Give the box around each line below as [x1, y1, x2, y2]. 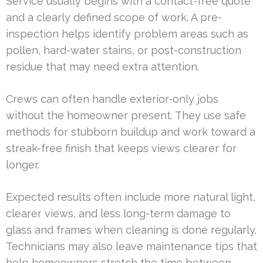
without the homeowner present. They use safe [6, 109, 246, 122]
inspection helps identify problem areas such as [6, 27, 248, 40]
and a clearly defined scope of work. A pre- [6, 11, 222, 23]
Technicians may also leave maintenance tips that [6, 240, 257, 252]
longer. [6, 158, 39, 171]
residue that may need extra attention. [6, 60, 199, 73]
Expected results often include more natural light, [6, 190, 255, 203]
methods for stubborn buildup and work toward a [6, 125, 255, 138]
